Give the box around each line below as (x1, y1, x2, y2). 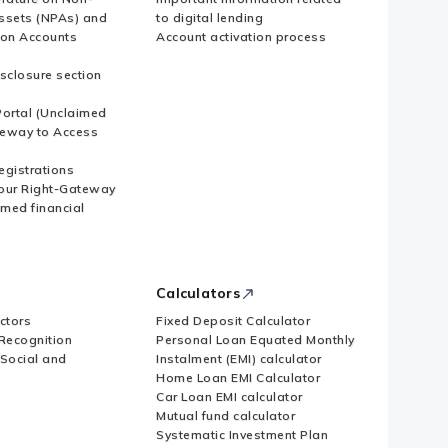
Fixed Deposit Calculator (156, 313, 310, 328)
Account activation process (156, 29, 326, 44)
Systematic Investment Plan (156, 427, 328, 442)
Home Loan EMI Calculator (156, 370, 320, 385)
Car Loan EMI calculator (156, 389, 303, 404)
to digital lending (156, 10, 263, 25)
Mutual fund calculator (156, 408, 295, 423)
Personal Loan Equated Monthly (156, 332, 355, 347)
